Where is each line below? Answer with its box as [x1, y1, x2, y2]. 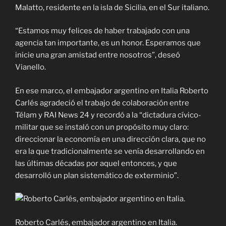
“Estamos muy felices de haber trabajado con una [15, 26, 190, 36]
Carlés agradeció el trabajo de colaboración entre [15, 98, 189, 107]
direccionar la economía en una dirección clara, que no [15, 134, 206, 144]
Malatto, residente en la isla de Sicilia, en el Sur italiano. [15, 3, 209, 12]
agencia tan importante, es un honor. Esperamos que [15, 38, 201, 48]
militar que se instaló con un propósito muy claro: [15, 122, 189, 132]
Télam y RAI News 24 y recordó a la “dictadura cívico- [15, 110, 201, 120]
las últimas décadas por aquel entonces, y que [15, 158, 177, 168]
